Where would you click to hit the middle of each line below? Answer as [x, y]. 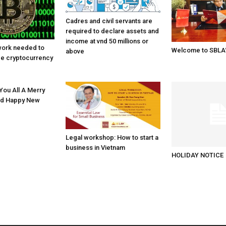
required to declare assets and [112, 31]
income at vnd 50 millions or [107, 41]
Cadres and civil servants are [109, 21]
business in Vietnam [96, 148]
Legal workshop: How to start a [112, 137]
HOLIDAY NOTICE [197, 155]
